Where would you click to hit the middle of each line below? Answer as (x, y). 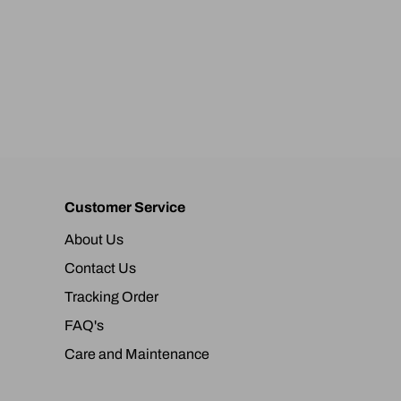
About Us (94, 239)
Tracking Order (111, 296)
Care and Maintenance (137, 354)
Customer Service (125, 207)
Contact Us (100, 268)
